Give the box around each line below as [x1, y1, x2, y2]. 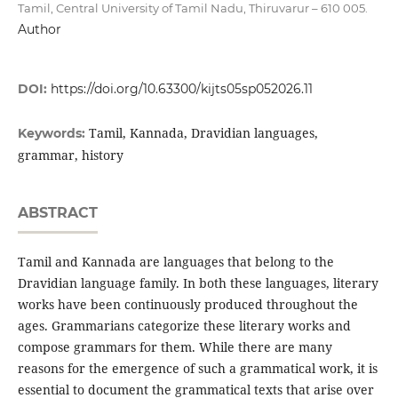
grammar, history [17, 147, 123, 164]
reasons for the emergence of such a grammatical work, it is [17, 360, 378, 378]
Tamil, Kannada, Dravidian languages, [88, 124, 318, 142]
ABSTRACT [17, 204, 98, 222]
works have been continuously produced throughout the [17, 296, 358, 314]
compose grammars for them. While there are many [17, 338, 332, 356]
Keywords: [17, 125, 89, 142]
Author [17, 21, 61, 37]
